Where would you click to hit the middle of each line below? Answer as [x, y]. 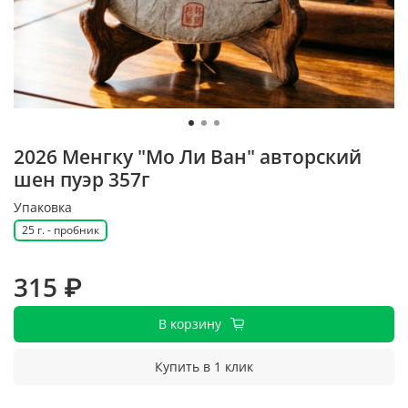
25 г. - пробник [61, 229]
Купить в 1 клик [204, 367]
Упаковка [43, 207]
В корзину [190, 324]
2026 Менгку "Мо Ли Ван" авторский [188, 156]
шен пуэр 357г [82, 179]
